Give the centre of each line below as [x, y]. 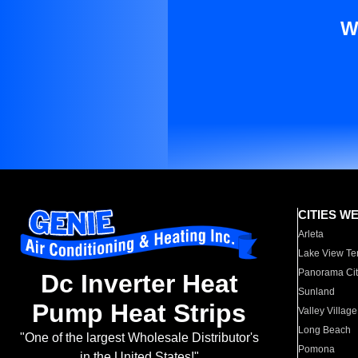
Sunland [317, 292]
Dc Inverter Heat [139, 284]
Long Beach [325, 330]
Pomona [317, 349]
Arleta [311, 234]
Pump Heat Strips [139, 314]
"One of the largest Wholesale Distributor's [139, 338]
